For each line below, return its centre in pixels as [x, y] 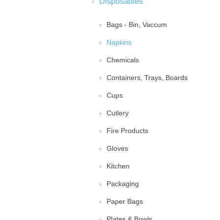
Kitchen [118, 166]
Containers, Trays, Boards [147, 78]
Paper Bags [125, 201]
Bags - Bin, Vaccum [137, 25]
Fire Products [127, 131]
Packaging [123, 184]
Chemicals [123, 60]
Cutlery [118, 113]
